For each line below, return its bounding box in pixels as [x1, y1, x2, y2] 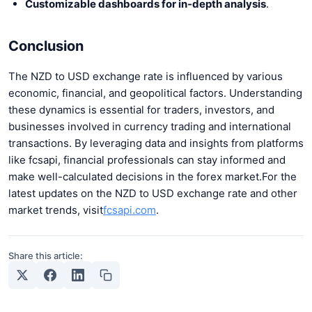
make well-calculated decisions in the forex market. [8, 169, 262, 183]
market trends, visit [8, 203, 103, 217]
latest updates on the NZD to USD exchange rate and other [8, 186, 297, 200]
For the [262, 169, 297, 183]
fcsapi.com [103, 203, 156, 217]
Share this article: [8, 249, 83, 261]
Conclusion [8, 37, 84, 54]
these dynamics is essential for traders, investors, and [8, 102, 274, 116]
